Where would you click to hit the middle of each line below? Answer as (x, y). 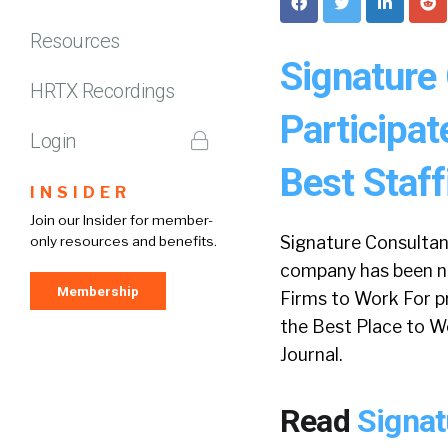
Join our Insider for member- (121, 219)
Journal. (311, 354)
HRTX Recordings (102, 90)
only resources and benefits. (123, 240)
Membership (98, 290)
